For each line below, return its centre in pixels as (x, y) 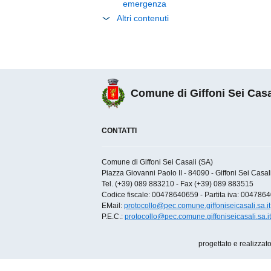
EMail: (113, 206)
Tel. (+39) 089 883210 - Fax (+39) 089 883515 (178, 184)
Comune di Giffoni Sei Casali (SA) (157, 162)
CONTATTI (119, 131)
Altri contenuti (143, 18)
